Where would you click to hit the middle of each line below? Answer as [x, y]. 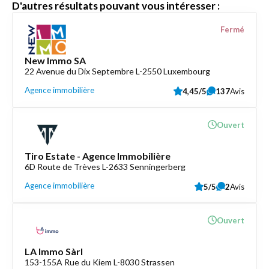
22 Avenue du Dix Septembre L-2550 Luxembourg [117, 71]
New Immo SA [55, 60]
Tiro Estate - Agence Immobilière [98, 156]
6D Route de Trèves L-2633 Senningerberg [105, 167]
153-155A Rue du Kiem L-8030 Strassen [100, 262]
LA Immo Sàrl [54, 251]
